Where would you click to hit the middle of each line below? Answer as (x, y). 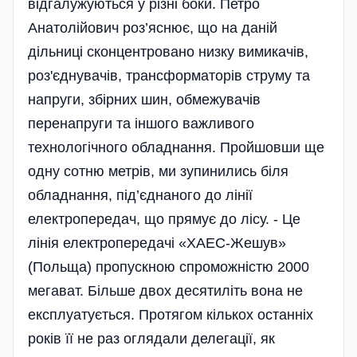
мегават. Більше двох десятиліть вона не (165, 291)
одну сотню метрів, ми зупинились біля (158, 172)
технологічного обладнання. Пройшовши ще (176, 148)
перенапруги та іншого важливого (141, 124)
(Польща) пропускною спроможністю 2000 (169, 267)
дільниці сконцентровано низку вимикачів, (168, 52)
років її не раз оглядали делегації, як (151, 339)
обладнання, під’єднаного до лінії (140, 196)
